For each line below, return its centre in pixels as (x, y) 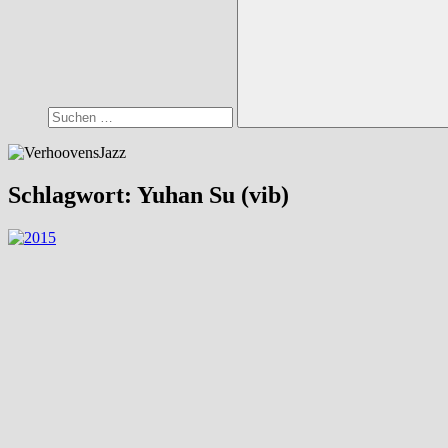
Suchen (416, 131)
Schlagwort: (72, 194)
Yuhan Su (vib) (213, 194)
